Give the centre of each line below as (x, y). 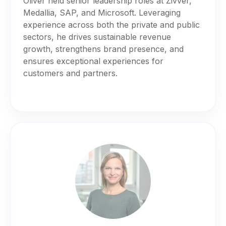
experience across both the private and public (111, 24)
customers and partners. (70, 73)
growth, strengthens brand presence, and (103, 49)
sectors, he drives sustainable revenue (97, 37)
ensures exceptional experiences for (93, 61)
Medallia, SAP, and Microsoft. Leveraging (102, 12)
